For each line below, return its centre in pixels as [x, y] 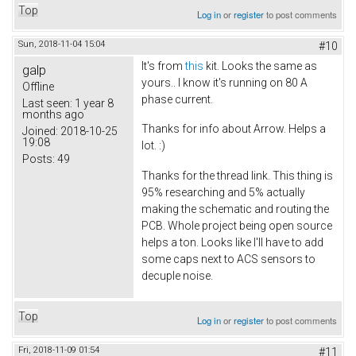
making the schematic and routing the [235, 209]
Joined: [40, 131]
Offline [38, 86]
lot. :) [153, 146]
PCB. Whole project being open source [237, 226]
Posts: [39, 159]
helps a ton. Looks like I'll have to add [232, 243]
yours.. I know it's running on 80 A [224, 82]
